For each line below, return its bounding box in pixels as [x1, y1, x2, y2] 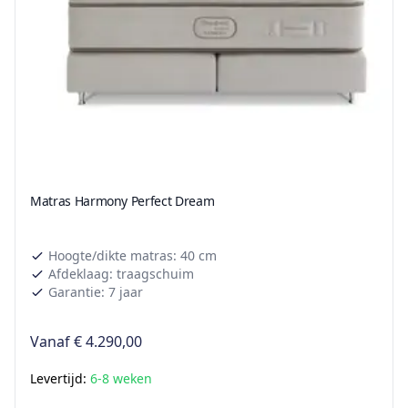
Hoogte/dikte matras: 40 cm [48, 247, 217, 265]
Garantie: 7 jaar [48, 283, 143, 301]
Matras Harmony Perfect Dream [30, 192, 215, 210]
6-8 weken [90, 370, 152, 388]
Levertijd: [30, 370, 90, 388]
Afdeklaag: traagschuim [48, 265, 194, 283]
